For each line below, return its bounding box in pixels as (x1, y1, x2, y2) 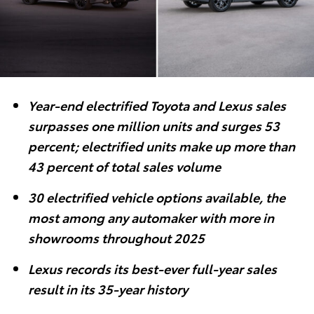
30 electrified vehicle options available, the (28, 188, 285, 206)
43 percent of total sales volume (28, 157, 221, 175)
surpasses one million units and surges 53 (28, 116, 280, 135)
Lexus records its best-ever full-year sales (28, 259, 277, 278)
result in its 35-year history (28, 280, 188, 298)
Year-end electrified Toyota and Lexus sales (28, 96, 286, 114)
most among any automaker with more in (28, 208, 274, 226)
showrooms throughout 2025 (28, 228, 205, 247)
